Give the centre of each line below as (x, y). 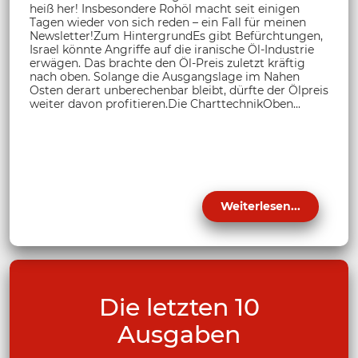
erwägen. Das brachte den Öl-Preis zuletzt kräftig (167, 63)
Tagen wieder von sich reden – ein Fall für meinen (168, 22)
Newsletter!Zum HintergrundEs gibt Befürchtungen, (176, 36)
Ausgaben (179, 334)
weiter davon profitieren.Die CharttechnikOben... (165, 103)
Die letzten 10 (179, 307)
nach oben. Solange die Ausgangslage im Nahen (165, 76)
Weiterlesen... (261, 206)
